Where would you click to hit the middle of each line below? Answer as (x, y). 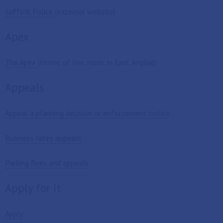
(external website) (85, 11)
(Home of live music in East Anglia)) (97, 62)
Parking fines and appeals (47, 163)
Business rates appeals (43, 138)
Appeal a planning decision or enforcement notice (87, 113)
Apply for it (33, 188)
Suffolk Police (30, 11)
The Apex (21, 62)
